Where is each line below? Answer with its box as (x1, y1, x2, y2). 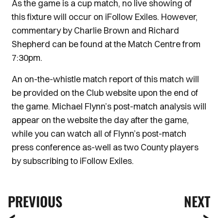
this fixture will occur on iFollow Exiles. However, (12, 11, 198, 23)
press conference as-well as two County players (12, 142, 199, 153)
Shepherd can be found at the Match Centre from (12, 38, 200, 50)
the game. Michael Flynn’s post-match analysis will (12, 101, 206, 112)
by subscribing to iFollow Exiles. (12, 155, 134, 167)
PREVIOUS (8, 191, 62, 212)
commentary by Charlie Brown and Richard (12, 25, 179, 36)
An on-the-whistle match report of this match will (12, 73, 199, 85)
